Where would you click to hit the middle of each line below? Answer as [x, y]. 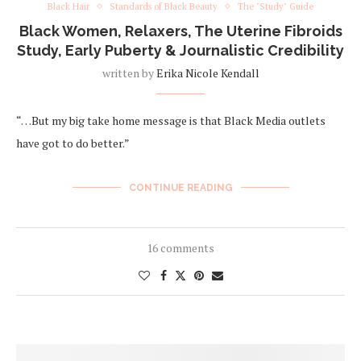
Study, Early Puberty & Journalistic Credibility [180, 50]
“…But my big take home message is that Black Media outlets [171, 120]
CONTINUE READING [180, 187]
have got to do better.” [73, 143]
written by [129, 73]
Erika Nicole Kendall [207, 73]
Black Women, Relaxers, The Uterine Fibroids [180, 31]
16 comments [180, 247]
